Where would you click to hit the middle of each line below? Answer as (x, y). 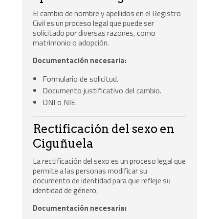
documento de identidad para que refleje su (102, 180)
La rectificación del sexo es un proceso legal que (109, 161)
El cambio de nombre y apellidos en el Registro (107, 13)
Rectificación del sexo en (104, 129)
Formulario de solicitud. (81, 78)
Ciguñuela (63, 143)
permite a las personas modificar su (90, 170)
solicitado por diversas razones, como (94, 33)
